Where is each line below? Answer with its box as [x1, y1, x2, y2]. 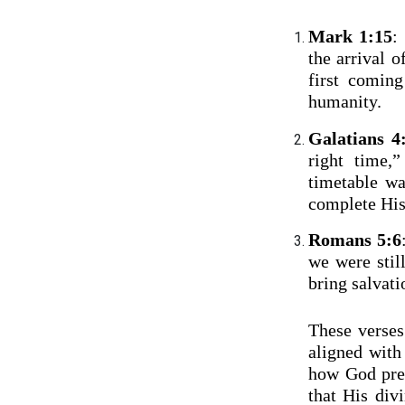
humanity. [307, 90, 381, 111]
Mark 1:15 [307, 25, 393, 46]
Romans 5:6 [307, 230, 401, 250]
